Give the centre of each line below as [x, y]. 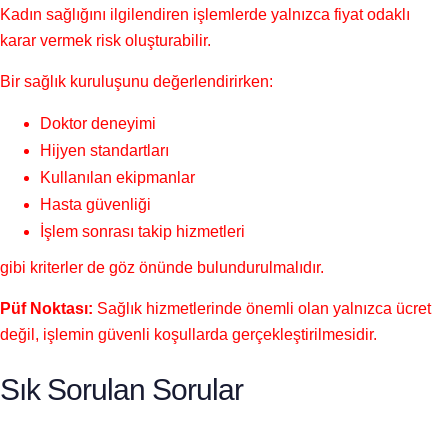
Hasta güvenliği [95, 204]
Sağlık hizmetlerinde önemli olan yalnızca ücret [262, 308]
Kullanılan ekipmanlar [117, 177]
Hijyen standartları [104, 150]
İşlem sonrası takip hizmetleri [142, 231]
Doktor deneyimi [98, 123]
